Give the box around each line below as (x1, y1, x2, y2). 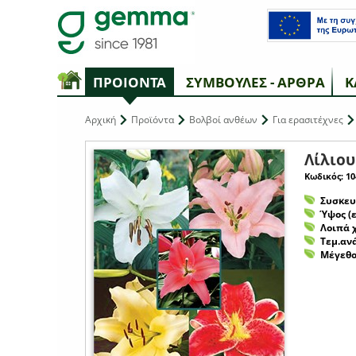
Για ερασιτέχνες (270, 113, 346, 126)
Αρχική (85, 113, 116, 126)
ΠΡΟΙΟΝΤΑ (93, 73, 166, 91)
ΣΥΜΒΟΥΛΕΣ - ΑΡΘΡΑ (186, 73, 325, 91)
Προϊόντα (129, 113, 176, 126)
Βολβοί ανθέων (187, 113, 260, 126)
